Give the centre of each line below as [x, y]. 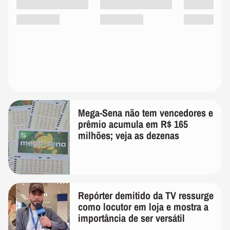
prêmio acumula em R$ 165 [133, 124]
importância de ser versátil [131, 218]
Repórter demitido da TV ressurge [146, 195]
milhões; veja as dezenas [129, 135]
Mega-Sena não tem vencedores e [146, 113]
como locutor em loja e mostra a [143, 207]
